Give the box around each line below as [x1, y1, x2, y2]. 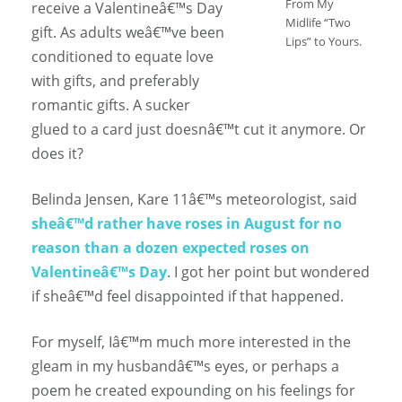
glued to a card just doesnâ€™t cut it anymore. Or [31, 119, 366, 140]
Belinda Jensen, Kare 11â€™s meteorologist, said [31, 189, 357, 210]
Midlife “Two [285, 14, 351, 31]
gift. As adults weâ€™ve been [31, 22, 224, 43]
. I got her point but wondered [167, 262, 370, 283]
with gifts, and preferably [31, 71, 199, 92]
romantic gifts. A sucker [31, 95, 190, 116]
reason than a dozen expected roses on [31, 238, 310, 258]
